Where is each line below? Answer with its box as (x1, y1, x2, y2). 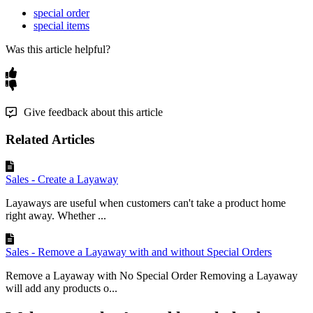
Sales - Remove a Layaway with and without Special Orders (6, 246, 272, 259)
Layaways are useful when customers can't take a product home (6, 197, 286, 210)
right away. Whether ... (6, 210, 106, 222)
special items (34, 19, 89, 31)
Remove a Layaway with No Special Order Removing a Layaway (6, 270, 298, 282)
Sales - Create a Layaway (6, 173, 118, 186)
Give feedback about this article (24, 105, 163, 118)
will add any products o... (6, 282, 117, 295)
